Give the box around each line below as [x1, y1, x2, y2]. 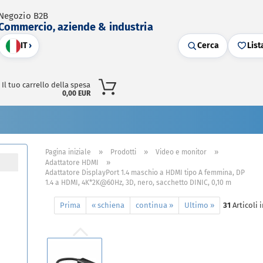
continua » [136, 201, 174, 210]
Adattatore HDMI [45, 159, 99, 167]
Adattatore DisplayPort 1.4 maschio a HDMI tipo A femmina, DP [45, 168, 245, 177]
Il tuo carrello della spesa [2, 80, 90, 89]
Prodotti [110, 148, 137, 156]
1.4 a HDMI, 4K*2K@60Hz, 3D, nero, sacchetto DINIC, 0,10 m [45, 178, 232, 187]
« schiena [92, 201, 125, 210]
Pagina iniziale [45, 148, 92, 156]
